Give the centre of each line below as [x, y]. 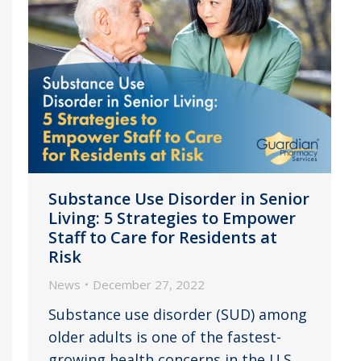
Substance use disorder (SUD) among [178, 314]
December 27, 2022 [149, 284]
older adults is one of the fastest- [165, 336]
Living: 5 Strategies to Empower [172, 218]
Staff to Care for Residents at [163, 237]
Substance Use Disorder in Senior [179, 198]
